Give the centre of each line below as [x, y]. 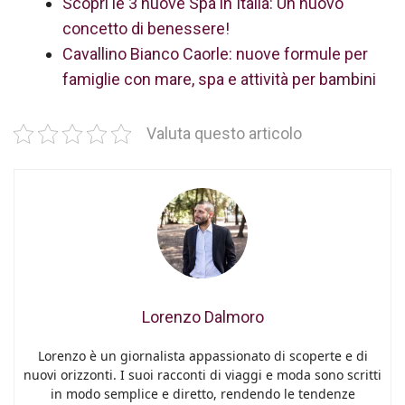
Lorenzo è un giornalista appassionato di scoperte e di [202, 356]
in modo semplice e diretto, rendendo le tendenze [202, 394]
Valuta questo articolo [224, 134]
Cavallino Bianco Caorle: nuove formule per [215, 54]
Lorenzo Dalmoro [202, 317]
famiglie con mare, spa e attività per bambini [219, 79]
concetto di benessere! [146, 28]
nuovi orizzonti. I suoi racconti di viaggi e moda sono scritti [202, 375]
